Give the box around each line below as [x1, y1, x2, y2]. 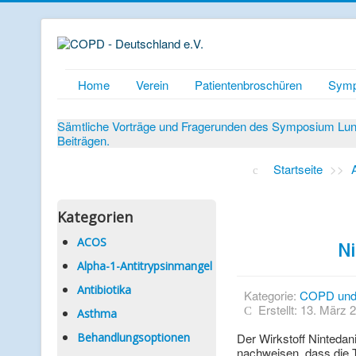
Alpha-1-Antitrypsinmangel [77, 258, 212, 273]
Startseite [273, 161, 323, 177]
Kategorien [57, 207, 133, 226]
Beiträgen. [57, 132, 110, 149]
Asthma [77, 306, 117, 321]
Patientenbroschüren [195, 76, 302, 93]
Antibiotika [77, 282, 131, 297]
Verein [136, 76, 168, 93]
